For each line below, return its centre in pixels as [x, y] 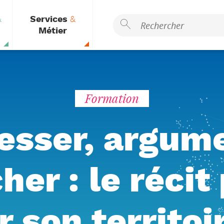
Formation [112, 98]
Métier [52, 31]
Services [50, 19]
